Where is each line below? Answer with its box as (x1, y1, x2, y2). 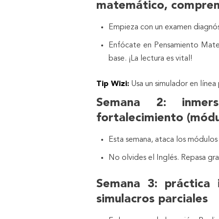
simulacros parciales (96, 193, 208, 205)
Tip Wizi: (96, 80, 129, 88)
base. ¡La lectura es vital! (109, 54, 192, 63)
